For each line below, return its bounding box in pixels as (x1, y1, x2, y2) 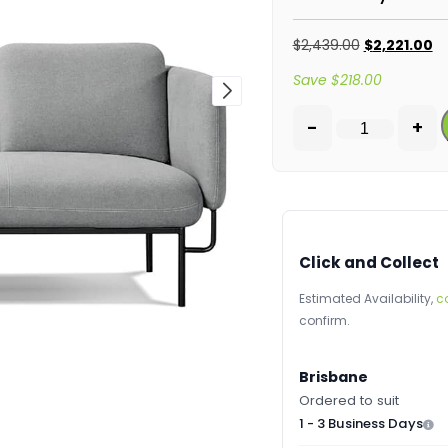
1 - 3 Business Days (298, 414, 423, 434)
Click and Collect (298, 252, 439, 274)
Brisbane (298, 367, 368, 388)
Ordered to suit (298, 391, 399, 411)
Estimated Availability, (298, 290, 436, 308)
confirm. (298, 312, 350, 330)
